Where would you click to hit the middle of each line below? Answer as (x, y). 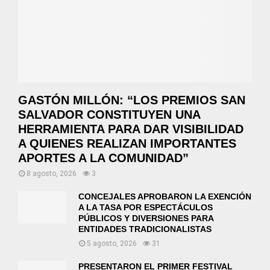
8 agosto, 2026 (52, 174)
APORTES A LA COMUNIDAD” (103, 158)
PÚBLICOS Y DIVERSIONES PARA (146, 218)
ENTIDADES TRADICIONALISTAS (145, 229)
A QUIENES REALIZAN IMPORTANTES (127, 144)
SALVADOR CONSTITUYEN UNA (109, 115)
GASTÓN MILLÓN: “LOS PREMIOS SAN (132, 100)
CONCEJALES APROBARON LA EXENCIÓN (165, 197)
